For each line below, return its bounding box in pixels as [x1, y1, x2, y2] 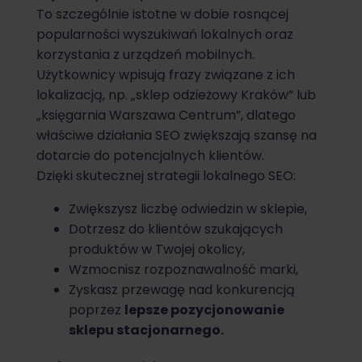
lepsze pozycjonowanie [124, 301, 284, 320]
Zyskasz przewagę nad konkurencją [69, 280, 295, 300]
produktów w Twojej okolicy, [69, 240, 245, 259]
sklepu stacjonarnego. [69, 321, 224, 340]
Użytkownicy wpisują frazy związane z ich [36, 65, 295, 85]
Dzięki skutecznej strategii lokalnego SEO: [36, 166, 296, 186]
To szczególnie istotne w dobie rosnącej [36, 5, 288, 24]
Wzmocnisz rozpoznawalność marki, [69, 260, 298, 280]
